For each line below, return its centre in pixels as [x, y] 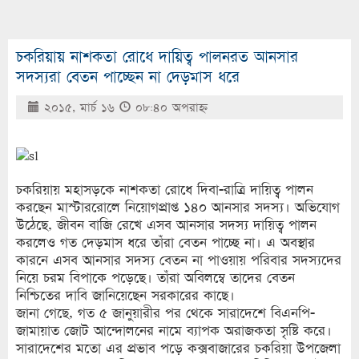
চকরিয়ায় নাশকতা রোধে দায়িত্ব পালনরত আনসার [157, 57]
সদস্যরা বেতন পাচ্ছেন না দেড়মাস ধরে [128, 77]
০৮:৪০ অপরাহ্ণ [169, 108]
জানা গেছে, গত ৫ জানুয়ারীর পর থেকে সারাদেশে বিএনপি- [165, 313]
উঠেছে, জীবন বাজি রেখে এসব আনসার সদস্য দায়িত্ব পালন [166, 225]
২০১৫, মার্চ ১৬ [79, 108]
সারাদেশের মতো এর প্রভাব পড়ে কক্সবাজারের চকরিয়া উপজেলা [178, 349]
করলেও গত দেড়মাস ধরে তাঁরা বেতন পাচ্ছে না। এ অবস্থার [165, 243]
